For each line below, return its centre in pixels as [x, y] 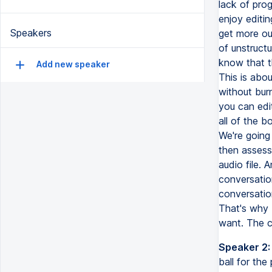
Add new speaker [72, 64]
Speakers [31, 33]
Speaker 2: [244, 247]
